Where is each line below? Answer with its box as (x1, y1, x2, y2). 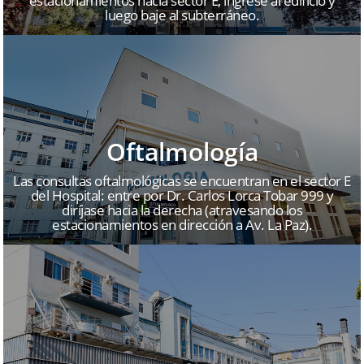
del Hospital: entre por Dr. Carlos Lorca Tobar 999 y (30, 186, 334, 206)
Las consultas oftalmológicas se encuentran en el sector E (13, 171, 351, 191)
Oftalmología (106, 135, 258, 169)
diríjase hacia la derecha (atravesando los (62, 201, 302, 220)
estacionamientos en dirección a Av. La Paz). (52, 215, 312, 235)
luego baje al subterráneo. (105, 6, 259, 25)
